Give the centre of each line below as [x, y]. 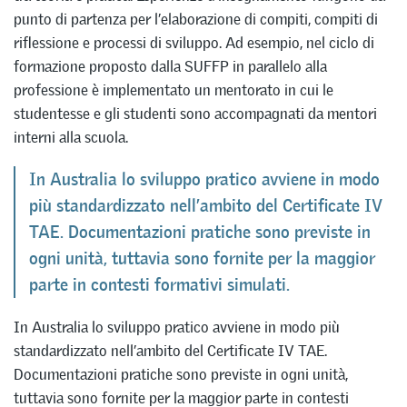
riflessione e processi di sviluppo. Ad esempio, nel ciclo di [194, 43]
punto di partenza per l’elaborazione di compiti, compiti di [196, 20]
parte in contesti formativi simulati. [159, 285]
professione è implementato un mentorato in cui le [174, 90]
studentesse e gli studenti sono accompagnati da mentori [195, 114]
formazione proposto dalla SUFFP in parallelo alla [170, 67]
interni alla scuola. [71, 138]
